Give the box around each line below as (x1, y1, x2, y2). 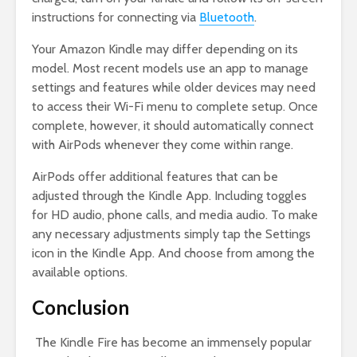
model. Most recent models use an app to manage (32, 61, 308, 76)
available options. (32, 265, 127, 280)
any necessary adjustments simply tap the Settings (32, 226, 311, 242)
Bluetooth (199, 10, 254, 25)
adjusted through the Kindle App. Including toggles (32, 188, 307, 204)
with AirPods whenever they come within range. (32, 137, 293, 153)
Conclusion (32, 296, 129, 320)
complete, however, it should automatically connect (32, 118, 314, 134)
